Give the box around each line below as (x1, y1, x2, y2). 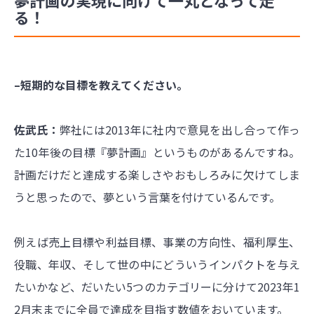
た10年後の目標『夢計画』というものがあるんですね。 (14, 144, 300, 161)
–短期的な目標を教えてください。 (14, 76, 188, 94)
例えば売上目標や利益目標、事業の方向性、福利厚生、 (14, 233, 300, 251)
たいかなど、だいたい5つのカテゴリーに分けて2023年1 (14, 278, 300, 296)
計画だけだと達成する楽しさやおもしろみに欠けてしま (14, 166, 300, 184)
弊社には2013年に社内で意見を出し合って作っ (59, 121, 301, 139)
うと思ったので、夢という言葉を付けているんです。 (14, 189, 280, 206)
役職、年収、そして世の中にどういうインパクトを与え (14, 256, 300, 273)
